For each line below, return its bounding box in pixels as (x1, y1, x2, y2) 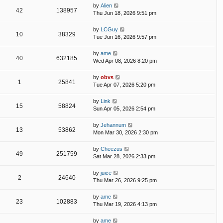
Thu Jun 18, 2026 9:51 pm (93, 10, 156, 16)
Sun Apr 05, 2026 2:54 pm (93, 106, 155, 112)
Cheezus (101, 146, 122, 152)
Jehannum (101, 122, 126, 128)
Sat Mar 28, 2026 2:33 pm (93, 153, 155, 160)
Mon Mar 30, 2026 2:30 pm (93, 129, 158, 136)
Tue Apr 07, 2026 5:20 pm (93, 82, 155, 88)
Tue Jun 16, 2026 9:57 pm (93, 34, 156, 40)
